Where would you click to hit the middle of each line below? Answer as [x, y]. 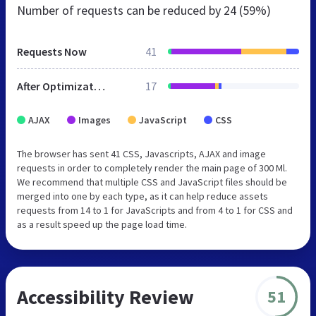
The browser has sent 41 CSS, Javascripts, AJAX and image [141, 153]
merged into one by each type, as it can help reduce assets [142, 196]
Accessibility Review [105, 297]
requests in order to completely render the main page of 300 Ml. [152, 168]
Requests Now [52, 51]
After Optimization [99, 86]
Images [95, 120]
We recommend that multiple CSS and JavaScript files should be [152, 182]
